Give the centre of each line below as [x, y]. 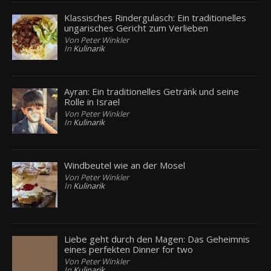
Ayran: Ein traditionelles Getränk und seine [152, 91]
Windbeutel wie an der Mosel [125, 165]
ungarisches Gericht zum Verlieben [136, 28]
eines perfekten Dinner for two [129, 250]
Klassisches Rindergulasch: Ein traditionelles [155, 17]
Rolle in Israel [92, 101]
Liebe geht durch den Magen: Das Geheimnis [157, 239]
